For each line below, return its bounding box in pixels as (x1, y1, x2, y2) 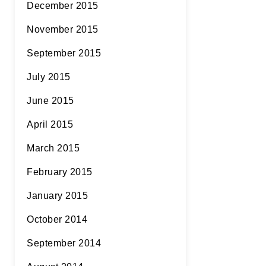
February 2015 (27, 167, 93, 177)
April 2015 (27, 119, 73, 129)
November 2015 (27, 24, 99, 34)
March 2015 (27, 143, 80, 153)
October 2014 (27, 214, 87, 224)
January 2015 (27, 191, 88, 201)
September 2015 (27, 48, 101, 58)
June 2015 (27, 96, 74, 106)
